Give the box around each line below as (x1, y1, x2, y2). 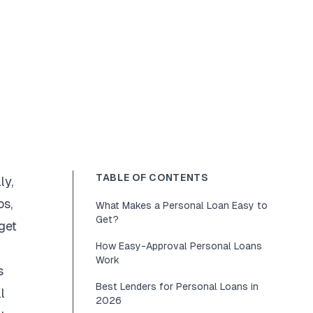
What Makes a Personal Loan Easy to (96, 200, 268, 211)
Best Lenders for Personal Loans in (96, 281, 259, 292)
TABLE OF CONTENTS (96, 172, 209, 183)
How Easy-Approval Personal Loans (96, 240, 262, 252)
